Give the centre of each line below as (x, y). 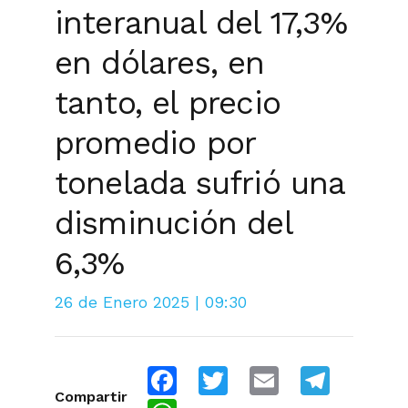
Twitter (273, 373)
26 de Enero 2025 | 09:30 (150, 303)
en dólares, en (159, 63)
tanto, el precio (167, 103)
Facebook (229, 373)
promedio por (155, 143)
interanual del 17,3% (200, 23)
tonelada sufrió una (199, 184)
